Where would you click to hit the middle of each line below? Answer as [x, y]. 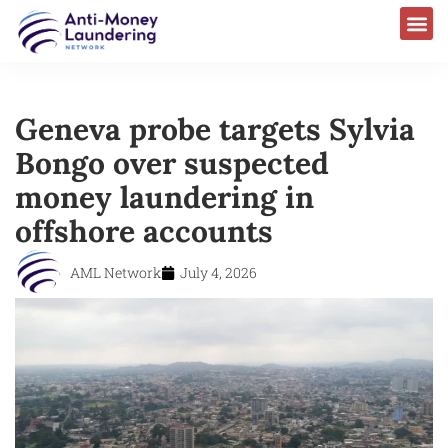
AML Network [115, 272]
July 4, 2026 [218, 272]
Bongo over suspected [172, 162]
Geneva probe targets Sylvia [215, 128]
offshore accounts [144, 230]
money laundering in [164, 196]
